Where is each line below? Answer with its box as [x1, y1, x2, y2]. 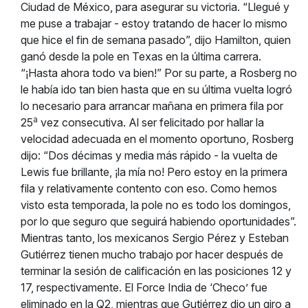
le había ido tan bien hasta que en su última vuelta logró [21, 82, 292, 96]
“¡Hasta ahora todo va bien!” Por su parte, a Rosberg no [21, 66, 297, 80]
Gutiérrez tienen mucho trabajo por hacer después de [21, 247, 283, 261]
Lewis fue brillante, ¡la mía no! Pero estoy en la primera [21, 165, 287, 179]
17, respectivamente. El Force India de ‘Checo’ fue [21, 280, 267, 294]
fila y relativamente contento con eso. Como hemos [21, 181, 277, 195]
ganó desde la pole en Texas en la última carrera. [21, 49, 261, 63]
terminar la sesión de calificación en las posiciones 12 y [21, 264, 291, 278]
